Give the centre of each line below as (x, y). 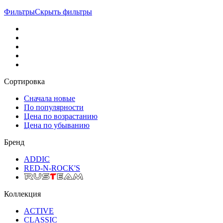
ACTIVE (39, 211)
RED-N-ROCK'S (52, 168)
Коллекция (22, 194)
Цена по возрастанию (61, 116)
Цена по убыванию (57, 125)
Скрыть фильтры (63, 11)
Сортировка (24, 81)
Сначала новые (50, 98)
